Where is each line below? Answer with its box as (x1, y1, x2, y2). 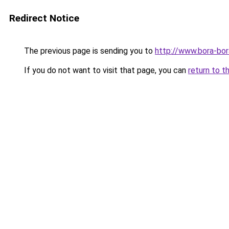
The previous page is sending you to (22, 46, 155, 56)
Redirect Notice (9, 12, 79, 24)
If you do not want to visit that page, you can (22, 65, 188, 75)
